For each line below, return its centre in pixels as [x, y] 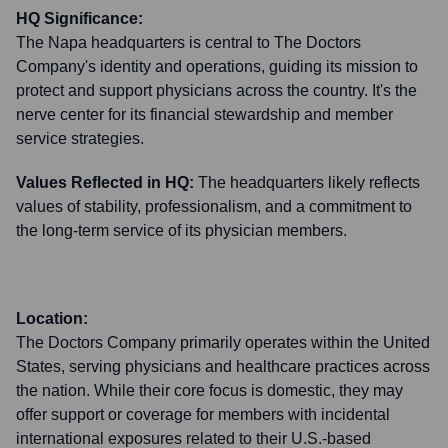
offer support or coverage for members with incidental [203, 414]
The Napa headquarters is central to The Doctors [188, 42]
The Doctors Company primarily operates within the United [223, 342]
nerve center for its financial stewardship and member [204, 114]
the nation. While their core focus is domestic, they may [209, 390]
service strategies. [80, 138]
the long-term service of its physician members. [181, 230]
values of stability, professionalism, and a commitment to [214, 206]
